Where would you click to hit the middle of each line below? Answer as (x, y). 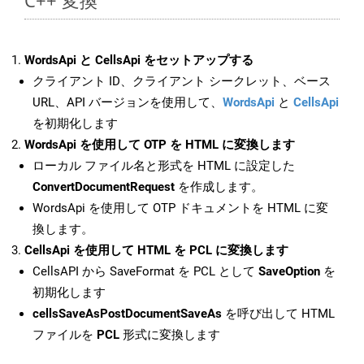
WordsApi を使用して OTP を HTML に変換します (160, 145)
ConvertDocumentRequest (104, 187)
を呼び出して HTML (278, 314)
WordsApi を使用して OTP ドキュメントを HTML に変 (180, 208)
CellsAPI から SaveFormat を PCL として (145, 272)
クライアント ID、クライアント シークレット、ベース (182, 82)
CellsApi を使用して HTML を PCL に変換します (156, 251)
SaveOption (289, 272)
